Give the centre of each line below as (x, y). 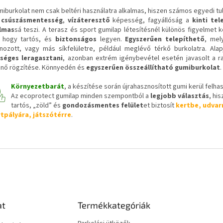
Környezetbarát (38, 86)
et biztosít (160, 105)
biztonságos (76, 39)
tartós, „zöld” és (37, 105)
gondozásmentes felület (103, 105)
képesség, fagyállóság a (151, 20)
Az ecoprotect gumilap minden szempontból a (81, 96)
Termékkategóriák (114, 205)
